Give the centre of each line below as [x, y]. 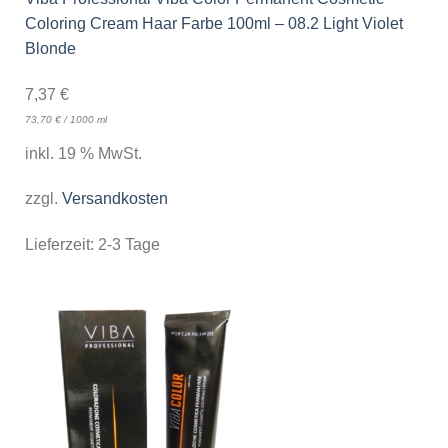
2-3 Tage [128, 245]
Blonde [50, 48]
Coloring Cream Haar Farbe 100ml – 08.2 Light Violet [213, 23]
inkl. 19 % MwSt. [83, 153]
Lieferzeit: [61, 245]
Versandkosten [114, 199]
